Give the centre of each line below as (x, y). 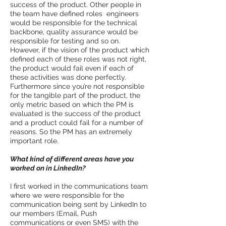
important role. (34, 140)
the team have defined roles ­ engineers (74, 13)
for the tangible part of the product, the (75, 95)
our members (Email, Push (53, 213)
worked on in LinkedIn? (48, 168)
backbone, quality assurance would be (74, 32)
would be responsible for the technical (74, 22)
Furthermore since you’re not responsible (77, 86)
